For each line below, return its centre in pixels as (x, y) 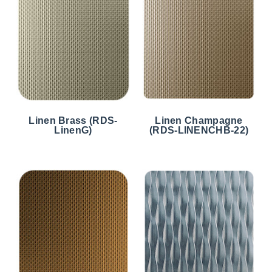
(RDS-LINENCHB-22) (199, 130)
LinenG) (73, 130)
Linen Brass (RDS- (73, 120)
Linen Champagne (199, 120)
